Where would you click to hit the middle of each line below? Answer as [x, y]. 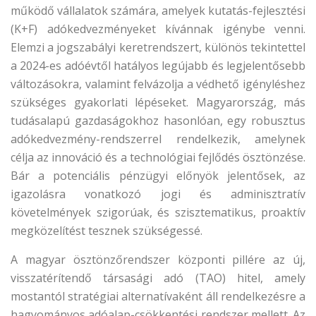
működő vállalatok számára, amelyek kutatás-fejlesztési [158, 11]
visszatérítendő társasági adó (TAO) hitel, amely [158, 278]
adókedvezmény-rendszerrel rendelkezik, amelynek [158, 139]
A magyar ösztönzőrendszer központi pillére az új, [158, 260]
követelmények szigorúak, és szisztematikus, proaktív [158, 212]
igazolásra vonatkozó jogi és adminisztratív [158, 194]
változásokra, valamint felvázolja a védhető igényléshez [158, 84]
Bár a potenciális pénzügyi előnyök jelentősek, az [158, 176]
